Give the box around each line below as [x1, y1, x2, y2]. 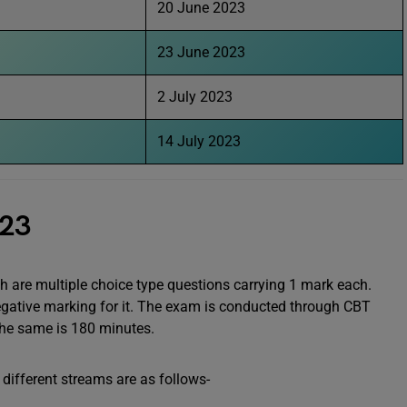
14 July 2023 [157, 133, 241, 150]
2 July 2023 [157, 88, 233, 105]
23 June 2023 [157, 44, 245, 61]
